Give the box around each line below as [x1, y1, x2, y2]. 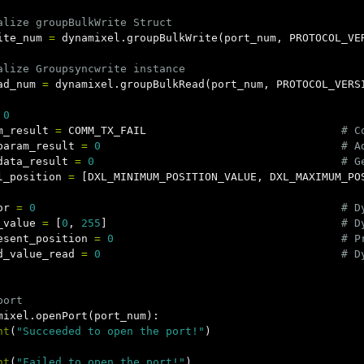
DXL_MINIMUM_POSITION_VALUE [88, 171, 257, 183]
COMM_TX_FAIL [68, 124, 146, 136]
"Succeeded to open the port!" [16, 325, 205, 337]
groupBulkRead [120, 78, 205, 90]
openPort [36, 310, 88, 322]
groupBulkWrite [127, 32, 218, 44]
